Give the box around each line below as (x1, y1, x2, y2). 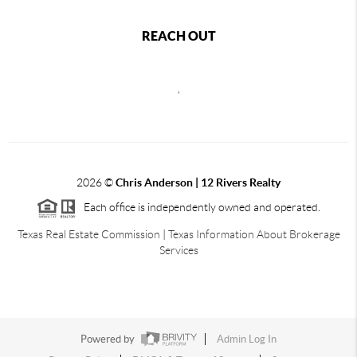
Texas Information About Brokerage (167, 227, 340, 241)
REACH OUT (141, 28, 216, 43)
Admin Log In (217, 332, 277, 345)
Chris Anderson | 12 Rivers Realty (116, 175, 280, 189)
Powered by (80, 332, 137, 345)
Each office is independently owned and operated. (76, 200, 320, 214)
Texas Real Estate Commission (17, 227, 160, 241)
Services (159, 243, 198, 257)
